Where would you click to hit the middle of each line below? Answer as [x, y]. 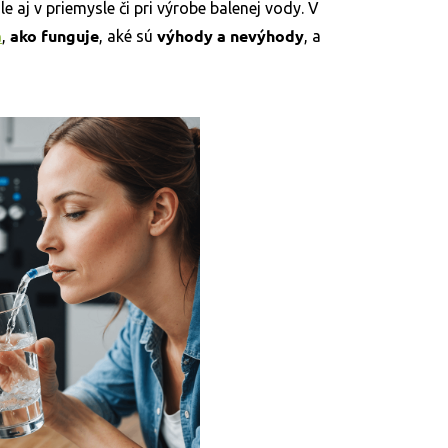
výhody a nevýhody [230, 35]
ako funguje [54, 35]
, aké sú [128, 36]
